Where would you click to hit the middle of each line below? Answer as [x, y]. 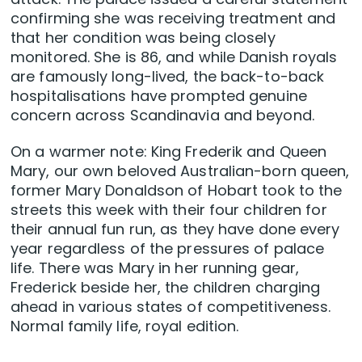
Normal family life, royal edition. [125, 326]
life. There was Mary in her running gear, [155, 268]
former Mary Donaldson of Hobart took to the [177, 191]
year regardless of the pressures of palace [168, 249]
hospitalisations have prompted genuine [159, 96]
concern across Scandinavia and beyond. [162, 116]
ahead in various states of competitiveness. [171, 307]
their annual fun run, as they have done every [175, 229]
